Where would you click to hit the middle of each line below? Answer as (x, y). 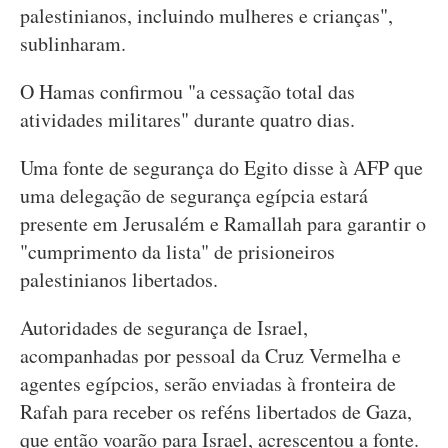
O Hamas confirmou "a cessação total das (187, 91)
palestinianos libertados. (119, 279)
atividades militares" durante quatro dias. (187, 119)
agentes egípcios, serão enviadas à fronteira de (208, 383)
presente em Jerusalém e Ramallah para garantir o (223, 223)
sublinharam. (73, 43)
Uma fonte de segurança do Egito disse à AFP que (221, 167)
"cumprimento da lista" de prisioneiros (177, 251)
